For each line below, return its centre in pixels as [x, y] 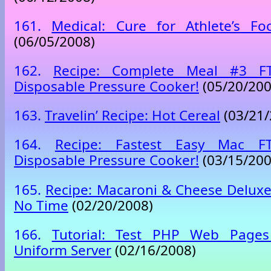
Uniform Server [63, 250]
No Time [41, 205]
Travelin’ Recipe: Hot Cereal [132, 116]
